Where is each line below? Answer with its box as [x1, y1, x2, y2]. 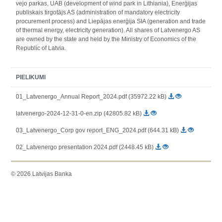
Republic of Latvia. [16, 45, 66, 52]
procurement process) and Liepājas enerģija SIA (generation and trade [16, 18, 206, 25]
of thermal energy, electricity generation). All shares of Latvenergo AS [16, 27, 201, 34]
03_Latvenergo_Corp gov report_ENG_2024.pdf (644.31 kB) [16, 127, 179, 134]
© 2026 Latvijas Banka [11, 170, 72, 177]
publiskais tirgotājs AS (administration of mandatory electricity [16, 9, 180, 16]
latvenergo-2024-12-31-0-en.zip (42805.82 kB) [16, 110, 142, 117]
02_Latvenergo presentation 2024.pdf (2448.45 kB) [16, 144, 154, 151]
